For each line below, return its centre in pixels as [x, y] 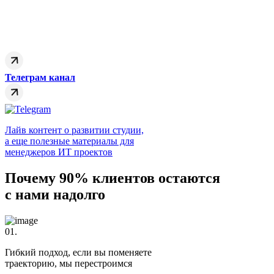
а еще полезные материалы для [69, 141]
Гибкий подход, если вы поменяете [78, 252]
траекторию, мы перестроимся [68, 263]
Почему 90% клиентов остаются [113, 178]
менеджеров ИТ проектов [59, 152]
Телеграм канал [40, 78]
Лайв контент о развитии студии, [74, 130]
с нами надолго [55, 195]
